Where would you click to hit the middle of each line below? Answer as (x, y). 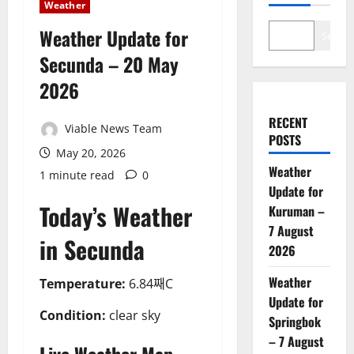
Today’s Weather (116, 216)
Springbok (294, 322)
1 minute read (77, 175)
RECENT (288, 123)
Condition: (73, 315)
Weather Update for (114, 38)
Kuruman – (296, 211)
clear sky (133, 315)
